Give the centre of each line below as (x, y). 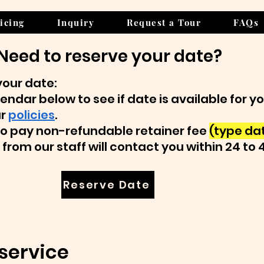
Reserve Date (107, 185)
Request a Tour (164, 22)
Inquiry (76, 22)
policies (32, 115)
